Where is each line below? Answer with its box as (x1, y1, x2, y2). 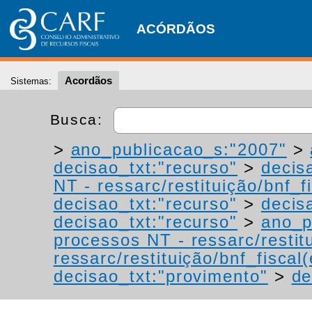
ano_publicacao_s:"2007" (70, 140, 287, 159)
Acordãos (65, 75, 112, 86)
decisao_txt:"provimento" (53, 267, 268, 286)
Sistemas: (10, 76, 52, 86)
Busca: (49, 111, 109, 127)
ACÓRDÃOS (136, 22, 215, 36)
